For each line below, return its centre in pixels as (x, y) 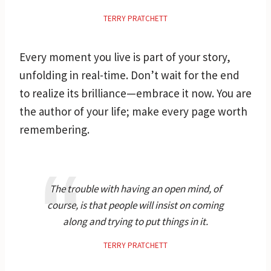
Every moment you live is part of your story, (125, 57)
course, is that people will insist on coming (135, 205)
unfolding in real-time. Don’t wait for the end (129, 75)
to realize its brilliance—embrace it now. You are (135, 93)
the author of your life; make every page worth (133, 111)
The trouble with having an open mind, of (135, 188)
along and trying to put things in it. (135, 221)
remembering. (54, 129)
